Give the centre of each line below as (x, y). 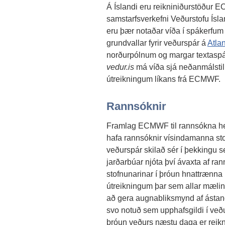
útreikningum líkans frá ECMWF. (163, 79)
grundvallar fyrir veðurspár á (157, 42)
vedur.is (120, 67)
